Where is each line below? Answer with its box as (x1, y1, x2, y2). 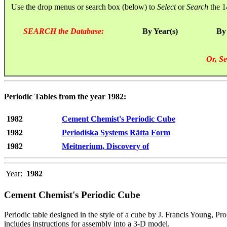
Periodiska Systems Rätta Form (62, 128, 170, 137)
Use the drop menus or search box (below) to (5, 2, 157, 11)
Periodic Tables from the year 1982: (4, 92, 126, 101)
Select (157, 2, 176, 11)
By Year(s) (142, 26, 178, 35)
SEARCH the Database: (23, 26, 104, 35)
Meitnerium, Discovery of (62, 142, 149, 151)
